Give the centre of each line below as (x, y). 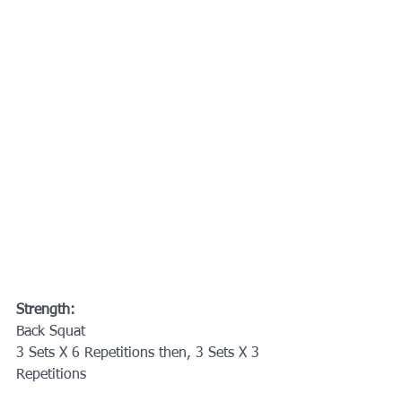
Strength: (46, 310)
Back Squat (51, 332)
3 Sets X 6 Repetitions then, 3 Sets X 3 (140, 353)
